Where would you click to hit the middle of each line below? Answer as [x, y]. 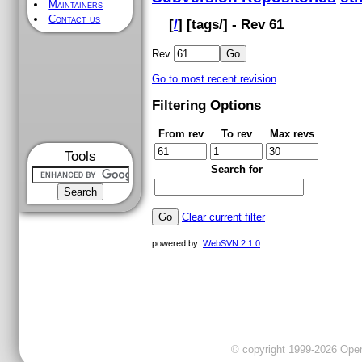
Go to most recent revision [214, 79]
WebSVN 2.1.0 [232, 243]
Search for [236, 170]
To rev [236, 134]
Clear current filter [223, 217]
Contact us [75, 19]
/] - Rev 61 [252, 24]
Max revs [292, 134]
